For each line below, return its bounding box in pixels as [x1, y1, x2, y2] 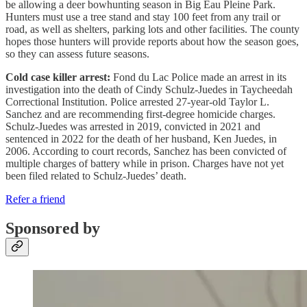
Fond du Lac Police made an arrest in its [110, 71, 286, 84]
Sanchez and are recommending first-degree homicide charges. [5, 108, 275, 121]
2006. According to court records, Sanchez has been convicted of [5, 145, 286, 158]
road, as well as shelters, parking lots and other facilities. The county [5, 23, 299, 36]
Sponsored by [5, 219, 100, 237]
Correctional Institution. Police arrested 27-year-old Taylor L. [5, 96, 269, 108]
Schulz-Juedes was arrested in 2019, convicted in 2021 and [5, 121, 260, 133]
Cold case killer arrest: [5, 71, 110, 84]
